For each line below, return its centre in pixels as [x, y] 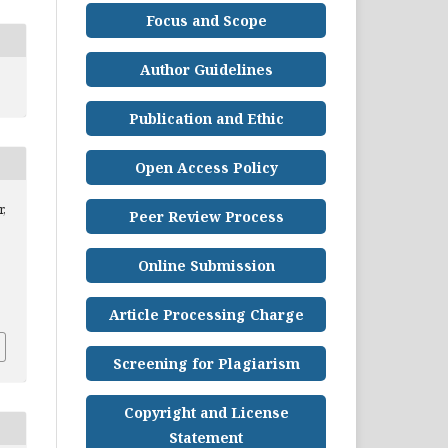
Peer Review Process [206, 216]
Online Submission [206, 265]
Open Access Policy [206, 167]
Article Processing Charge [206, 314]
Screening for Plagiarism [206, 363]
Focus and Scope [206, 20]
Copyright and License [206, 412]
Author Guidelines [206, 69]
